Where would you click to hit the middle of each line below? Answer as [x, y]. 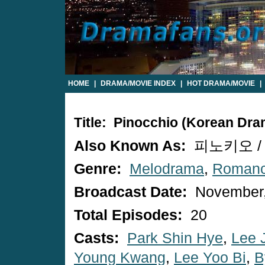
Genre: [100, 169]
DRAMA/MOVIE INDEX [138, 83]
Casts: [98, 238]
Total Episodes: [130, 215]
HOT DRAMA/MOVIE [221, 83]
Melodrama [167, 169]
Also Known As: [132, 146]
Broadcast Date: [132, 192]
